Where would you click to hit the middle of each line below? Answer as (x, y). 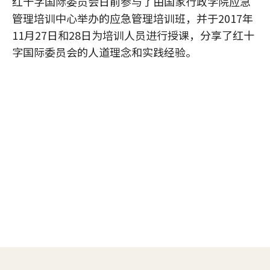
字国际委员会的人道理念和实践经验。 (104, 52)
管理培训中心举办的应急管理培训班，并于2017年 (133, 18)
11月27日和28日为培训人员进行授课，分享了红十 (133, 35)
